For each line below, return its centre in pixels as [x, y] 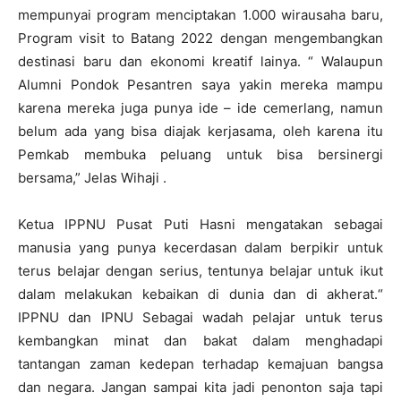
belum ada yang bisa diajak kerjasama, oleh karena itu [200, 131]
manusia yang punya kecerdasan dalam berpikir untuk [200, 247]
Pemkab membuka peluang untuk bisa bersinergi [200, 154]
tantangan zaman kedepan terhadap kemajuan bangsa [200, 364]
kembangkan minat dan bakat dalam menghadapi [200, 341]
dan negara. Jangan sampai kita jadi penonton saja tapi [200, 387]
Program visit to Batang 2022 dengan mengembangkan [200, 38]
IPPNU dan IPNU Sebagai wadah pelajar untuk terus [200, 317]
